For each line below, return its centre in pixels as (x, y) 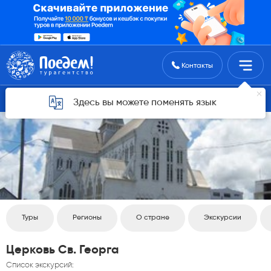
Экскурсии (223, 218)
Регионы (87, 218)
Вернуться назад (66, 98)
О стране (153, 218)
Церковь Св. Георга (63, 250)
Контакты (196, 66)
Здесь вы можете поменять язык (145, 103)
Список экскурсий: (40, 265)
